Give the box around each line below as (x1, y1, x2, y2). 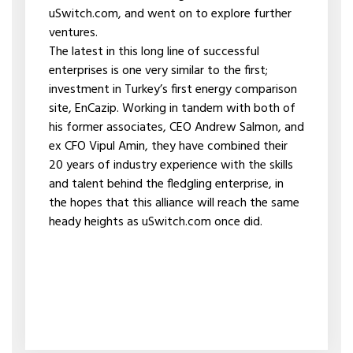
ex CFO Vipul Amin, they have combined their (48, 136, 288, 157)
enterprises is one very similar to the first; (48, 61, 268, 81)
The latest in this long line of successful (48, 42, 259, 62)
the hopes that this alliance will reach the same (48, 193, 299, 214)
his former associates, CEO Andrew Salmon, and (48, 117, 304, 138)
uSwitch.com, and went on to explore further (48, 4, 292, 24)
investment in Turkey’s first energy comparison (48, 80, 297, 100)
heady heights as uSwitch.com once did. (48, 212, 262, 232)
